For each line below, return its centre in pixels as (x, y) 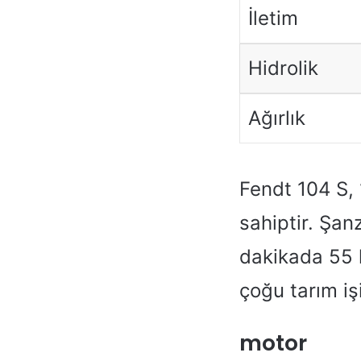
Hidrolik (283, 68)
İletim (273, 18)
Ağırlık (276, 118)
